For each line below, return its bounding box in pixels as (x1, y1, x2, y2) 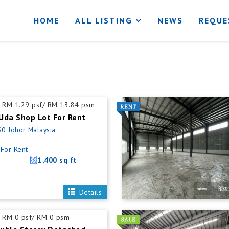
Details (77, 188, 102, 197)
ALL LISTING (75, 15, 132, 26)
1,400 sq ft (38, 155, 77, 165)
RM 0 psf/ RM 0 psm (2, 213, 70, 222)
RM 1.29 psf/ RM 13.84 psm (2, 100, 95, 109)
